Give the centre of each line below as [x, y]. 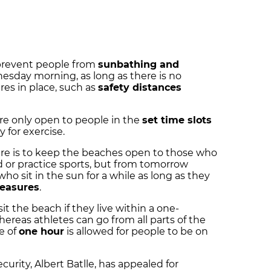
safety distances [140, 87]
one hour [41, 231]
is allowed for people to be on [136, 231]
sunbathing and [139, 64]
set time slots [177, 120]
